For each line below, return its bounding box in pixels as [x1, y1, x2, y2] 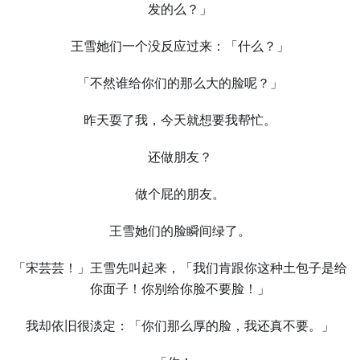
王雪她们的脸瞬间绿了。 [109, 223, 251, 239]
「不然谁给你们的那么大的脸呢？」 [77, 76, 283, 91]
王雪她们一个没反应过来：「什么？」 [71, 39, 289, 54]
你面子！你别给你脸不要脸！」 [90, 281, 270, 297]
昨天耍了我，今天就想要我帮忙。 [84, 112, 276, 128]
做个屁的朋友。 [135, 186, 225, 202]
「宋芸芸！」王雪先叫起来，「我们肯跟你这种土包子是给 [13, 260, 347, 276]
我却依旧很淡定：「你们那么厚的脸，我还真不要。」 [26, 318, 334, 333]
